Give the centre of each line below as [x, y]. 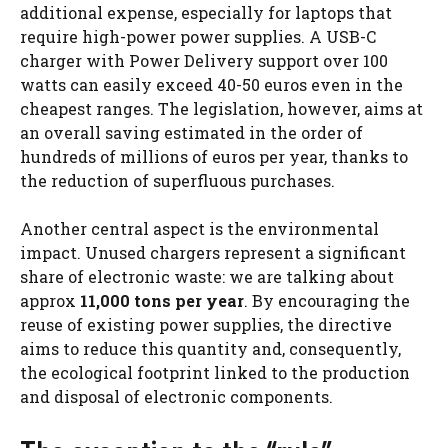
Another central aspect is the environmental [199, 228]
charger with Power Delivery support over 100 [204, 60]
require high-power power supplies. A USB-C [198, 36]
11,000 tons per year [162, 300]
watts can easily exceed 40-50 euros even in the [211, 84]
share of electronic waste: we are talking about [207, 276]
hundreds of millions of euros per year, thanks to [214, 156]
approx [50, 300]
